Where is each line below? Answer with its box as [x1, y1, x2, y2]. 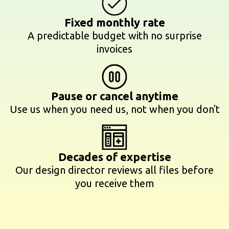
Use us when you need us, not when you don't [9, 103, 220, 116]
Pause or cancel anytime [51, 89, 178, 103]
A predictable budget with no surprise [27, 30, 202, 42]
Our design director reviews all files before [15, 164, 214, 176]
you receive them [75, 177, 154, 189]
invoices [97, 43, 132, 55]
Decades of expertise [58, 150, 171, 163]
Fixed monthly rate [64, 16, 165, 29]
